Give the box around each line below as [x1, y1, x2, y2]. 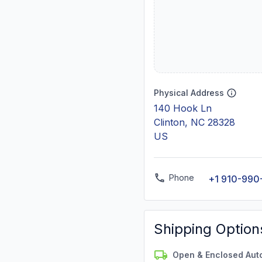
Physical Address [154, 88, 224, 98]
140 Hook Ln [154, 102, 212, 114]
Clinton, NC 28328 [154, 116, 235, 128]
